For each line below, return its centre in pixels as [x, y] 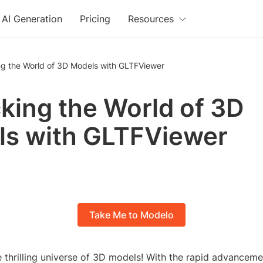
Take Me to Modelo [131, 215]
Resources [151, 19]
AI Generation [32, 19]
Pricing [95, 19]
